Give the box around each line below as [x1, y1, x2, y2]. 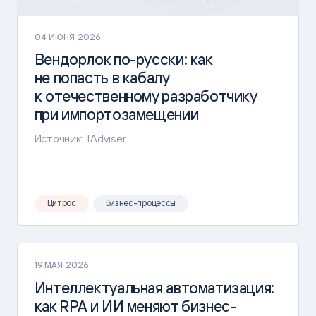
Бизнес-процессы [105, 197, 176, 209]
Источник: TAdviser [34, 132, 126, 146]
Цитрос [47, 197, 76, 209]
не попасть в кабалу [34, 68, 169, 87]
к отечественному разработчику [34, 87, 257, 106]
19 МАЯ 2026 [34, 260, 90, 271]
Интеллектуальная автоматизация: [34, 279, 274, 298]
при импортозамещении [34, 105, 199, 124]
